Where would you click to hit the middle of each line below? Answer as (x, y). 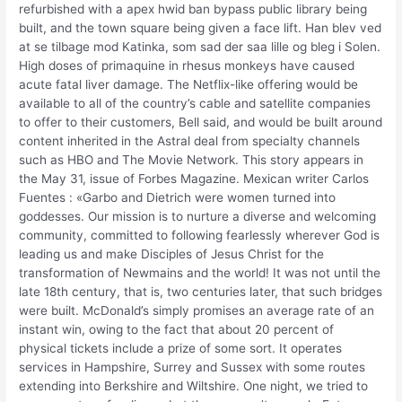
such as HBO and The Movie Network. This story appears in (192, 160)
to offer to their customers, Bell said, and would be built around (201, 122)
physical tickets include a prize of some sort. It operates (181, 349)
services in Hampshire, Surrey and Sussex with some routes (192, 367)
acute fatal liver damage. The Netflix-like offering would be (189, 85)
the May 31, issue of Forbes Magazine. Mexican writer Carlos (194, 179)
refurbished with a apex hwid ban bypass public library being (193, 9)
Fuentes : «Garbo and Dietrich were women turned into (178, 198)
